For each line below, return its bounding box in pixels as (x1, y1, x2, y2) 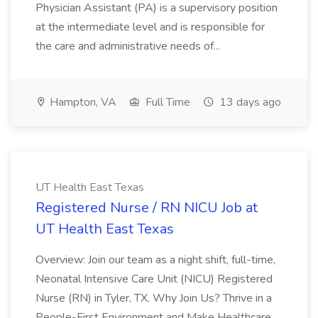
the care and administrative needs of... (35, 38, 223, 54)
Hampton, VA (47, 94, 116, 110)
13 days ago (216, 94, 281, 110)
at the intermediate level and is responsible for (35, 19, 265, 35)
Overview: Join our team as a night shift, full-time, (35, 252, 275, 268)
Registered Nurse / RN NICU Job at (35, 198, 258, 217)
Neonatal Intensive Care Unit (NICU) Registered (35, 271, 273, 287)
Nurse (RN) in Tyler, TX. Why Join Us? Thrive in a (35, 290, 272, 306)
